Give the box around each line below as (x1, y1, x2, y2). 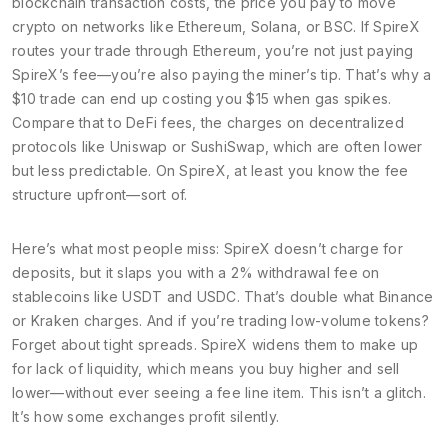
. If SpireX (353, 18, 420, 35)
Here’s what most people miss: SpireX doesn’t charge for (12, 240, 403, 257)
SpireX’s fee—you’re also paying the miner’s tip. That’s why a (12, 66, 432, 83)
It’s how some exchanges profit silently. (12, 408, 279, 425)
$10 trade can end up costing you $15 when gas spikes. (12, 90, 392, 107)
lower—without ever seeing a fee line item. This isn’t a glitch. (12, 384, 426, 401)
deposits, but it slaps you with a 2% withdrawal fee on (12, 264, 380, 281)
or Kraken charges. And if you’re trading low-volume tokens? (12, 312, 429, 329)
